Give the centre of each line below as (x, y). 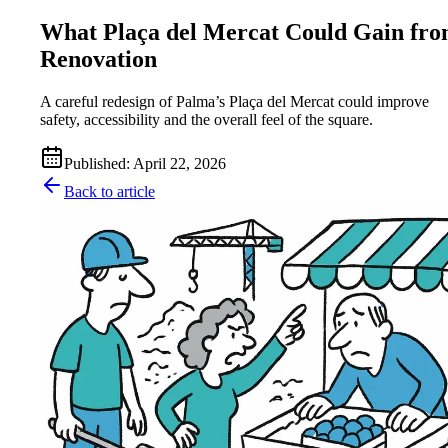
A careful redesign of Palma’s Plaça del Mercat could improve (234, 102)
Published (95, 164)
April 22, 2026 (179, 164)
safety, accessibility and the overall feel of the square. (206, 120)
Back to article (109, 192)
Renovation (98, 59)
